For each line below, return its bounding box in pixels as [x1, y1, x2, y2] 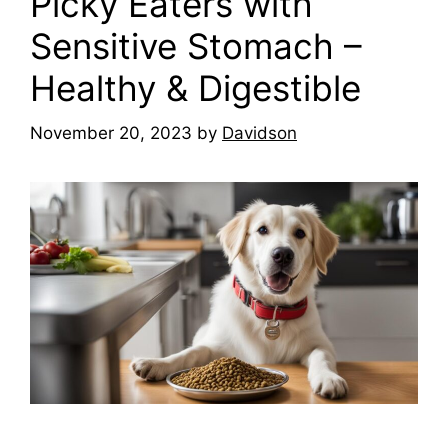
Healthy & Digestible [30, 67, 361, 110]
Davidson [222, 122, 297, 143]
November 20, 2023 [30, 122, 192, 143]
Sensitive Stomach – [30, 25, 362, 68]
